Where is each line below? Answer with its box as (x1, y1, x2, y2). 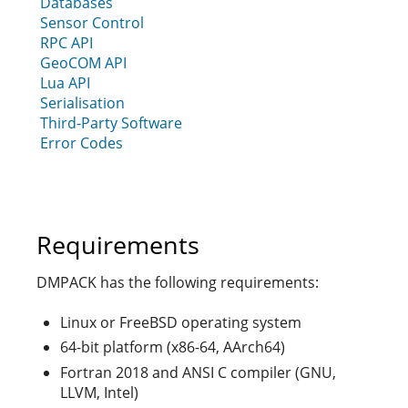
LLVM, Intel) (60, 382, 138, 403)
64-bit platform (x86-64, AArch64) (60, 337, 285, 357)
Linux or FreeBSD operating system (60, 311, 301, 332)
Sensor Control (40, 13, 144, 33)
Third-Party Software (40, 113, 182, 133)
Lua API (40, 73, 90, 93)
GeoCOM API (40, 53, 127, 73)
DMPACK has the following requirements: (36, 271, 319, 292)
